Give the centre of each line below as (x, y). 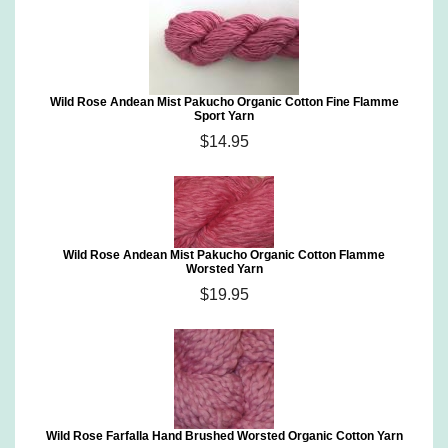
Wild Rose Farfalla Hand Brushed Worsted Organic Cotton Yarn (224, 436)
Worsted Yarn (224, 269)
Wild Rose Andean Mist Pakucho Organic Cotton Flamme (224, 255)
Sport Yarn (224, 116)
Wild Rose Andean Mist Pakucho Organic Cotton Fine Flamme (224, 102)
